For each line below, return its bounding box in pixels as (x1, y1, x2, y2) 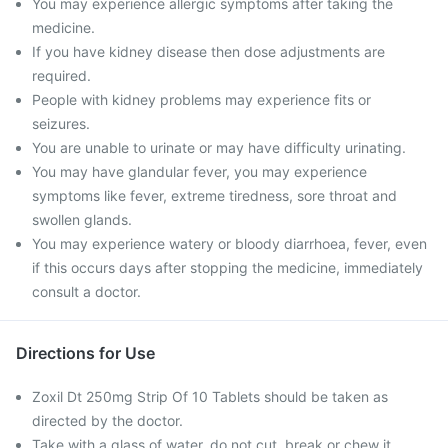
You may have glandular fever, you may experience (32, 163, 367, 180)
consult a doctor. (32, 283, 141, 300)
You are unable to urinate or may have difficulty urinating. (32, 139, 406, 156)
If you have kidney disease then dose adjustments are (32, 43, 385, 60)
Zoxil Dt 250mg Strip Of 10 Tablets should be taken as (32, 388, 388, 405)
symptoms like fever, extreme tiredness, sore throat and (32, 187, 397, 204)
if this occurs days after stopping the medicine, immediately (32, 259, 423, 276)
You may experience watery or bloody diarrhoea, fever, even (32, 235, 427, 252)
